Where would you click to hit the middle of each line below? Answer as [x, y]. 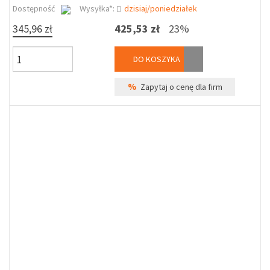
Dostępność [34, 8]
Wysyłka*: [98, 8]
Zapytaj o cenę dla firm [179, 87]
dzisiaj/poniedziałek [161, 8]
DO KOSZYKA [156, 59]
